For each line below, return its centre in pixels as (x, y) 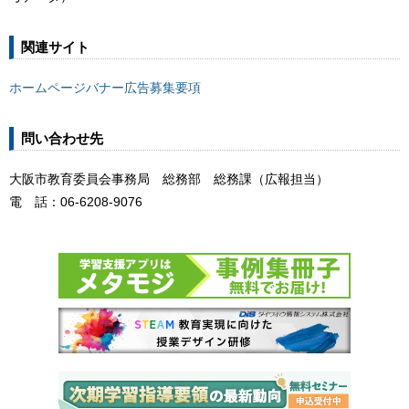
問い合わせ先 (62, 139)
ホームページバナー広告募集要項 (105, 88)
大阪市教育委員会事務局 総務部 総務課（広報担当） (169, 179)
